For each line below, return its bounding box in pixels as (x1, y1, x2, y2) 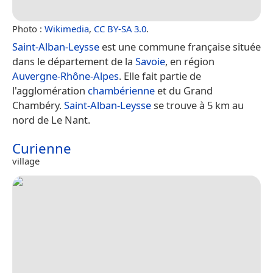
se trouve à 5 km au (151, 98, 244, 113)
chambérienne (88, 83, 155, 98)
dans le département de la (12, 54, 135, 69)
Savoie (135, 54, 165, 69)
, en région (165, 54, 214, 69)
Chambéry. (12, 98, 64, 113)
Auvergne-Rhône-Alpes (12, 69, 119, 83)
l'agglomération (12, 83, 88, 98)
